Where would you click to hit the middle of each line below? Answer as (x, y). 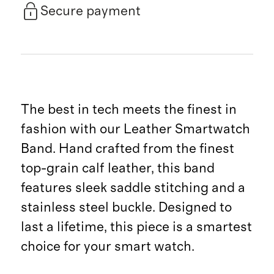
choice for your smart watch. (107, 246)
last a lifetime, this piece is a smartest (136, 227)
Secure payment (90, 11)
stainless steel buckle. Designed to (126, 207)
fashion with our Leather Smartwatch (135, 129)
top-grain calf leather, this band (117, 168)
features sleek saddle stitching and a (133, 187)
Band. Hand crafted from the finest (127, 148)
